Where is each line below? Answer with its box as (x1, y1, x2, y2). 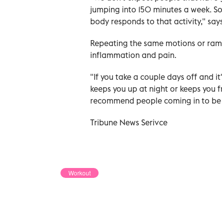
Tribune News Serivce (90, 117, 167, 127)
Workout (68, 168, 91, 177)
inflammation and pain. (90, 50, 176, 60)
